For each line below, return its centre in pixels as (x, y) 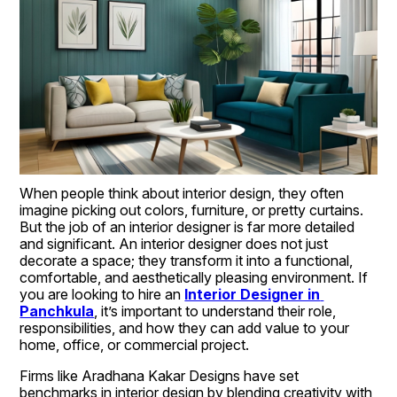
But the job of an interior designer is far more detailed (187, 226)
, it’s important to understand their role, (215, 311)
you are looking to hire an (102, 294)
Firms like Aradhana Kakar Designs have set (160, 375)
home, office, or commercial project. (135, 344)
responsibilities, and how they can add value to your (185, 327)
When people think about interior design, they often (182, 193)
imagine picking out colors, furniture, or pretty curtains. (192, 210)
